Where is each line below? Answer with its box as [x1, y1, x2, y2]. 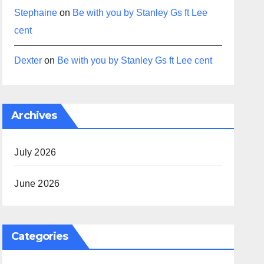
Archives [11, 109, 57, 122]
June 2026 [14, 179, 60, 189]
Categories [11, 230, 68, 243]
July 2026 [14, 147, 57, 157]
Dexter [14, 55, 42, 65]
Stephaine [14, 8, 58, 18]
